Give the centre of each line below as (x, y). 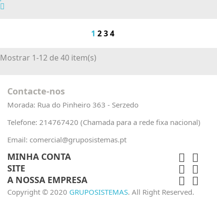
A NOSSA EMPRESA (47, 180)
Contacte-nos (36, 91)
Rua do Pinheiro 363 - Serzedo (88, 105)
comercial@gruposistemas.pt (78, 139)
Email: (18, 139)
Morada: (22, 105)
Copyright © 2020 (38, 192)
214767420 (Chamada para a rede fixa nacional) (120, 122)
